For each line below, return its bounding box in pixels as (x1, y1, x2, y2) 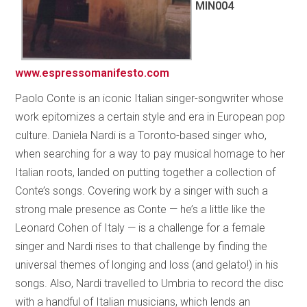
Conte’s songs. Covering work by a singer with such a (15, 184, 269, 197)
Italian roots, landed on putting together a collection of (15, 165, 276, 179)
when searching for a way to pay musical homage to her (15, 147, 286, 160)
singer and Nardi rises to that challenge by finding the (15, 239, 268, 253)
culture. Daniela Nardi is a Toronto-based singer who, (15, 128, 267, 142)
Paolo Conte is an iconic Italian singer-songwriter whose (15, 91, 284, 105)
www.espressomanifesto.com (15, 66, 170, 79)
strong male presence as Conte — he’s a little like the (15, 202, 266, 216)
